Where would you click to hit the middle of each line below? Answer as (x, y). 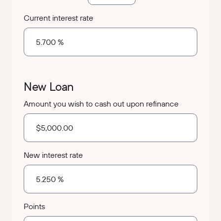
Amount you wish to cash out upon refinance (101, 104)
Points (34, 206)
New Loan (49, 87)
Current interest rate (58, 18)
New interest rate (53, 155)
